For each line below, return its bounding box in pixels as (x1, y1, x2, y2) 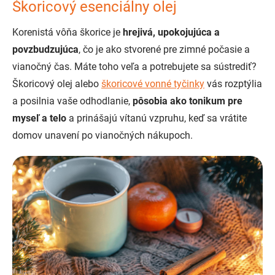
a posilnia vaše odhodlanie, (12, 95, 133, 107)
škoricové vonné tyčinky (101, 78, 204, 90)
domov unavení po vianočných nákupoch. (12, 130, 193, 141)
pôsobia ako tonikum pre (133, 95, 242, 107)
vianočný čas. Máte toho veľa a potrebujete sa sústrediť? (12, 61, 257, 72)
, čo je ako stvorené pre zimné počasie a (79, 44, 250, 55)
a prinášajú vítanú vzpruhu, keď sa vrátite (66, 112, 247, 124)
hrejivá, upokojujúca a (123, 26, 220, 38)
